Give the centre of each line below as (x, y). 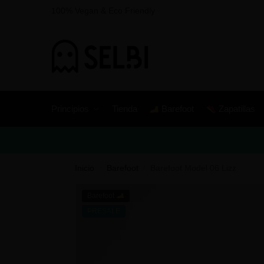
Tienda (124, 109)
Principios (70, 109)
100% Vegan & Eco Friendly (103, 11)
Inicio (85, 168)
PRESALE (103, 211)
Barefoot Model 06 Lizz (193, 168)
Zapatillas (235, 109)
